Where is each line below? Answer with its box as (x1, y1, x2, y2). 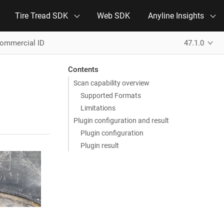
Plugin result (80, 141, 119, 149)
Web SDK (97, 11, 130, 20)
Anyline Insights (148, 11, 204, 20)
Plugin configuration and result (73, 116, 169, 124)
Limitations (80, 103, 115, 112)
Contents (67, 64, 98, 74)
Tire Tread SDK (15, 11, 68, 20)
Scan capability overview (73, 78, 150, 87)
